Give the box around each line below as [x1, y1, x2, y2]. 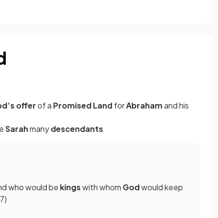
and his [164, 100, 189, 111]
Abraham [126, 100, 164, 111]
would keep [141, 182, 183, 193]
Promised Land [53, 100, 112, 111]
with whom [82, 182, 123, 193]
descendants [51, 124, 103, 134]
